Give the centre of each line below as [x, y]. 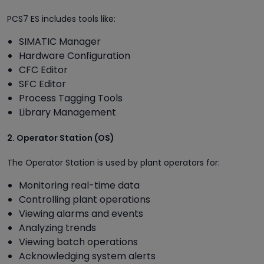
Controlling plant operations [85, 199]
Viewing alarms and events [81, 213]
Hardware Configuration [75, 55]
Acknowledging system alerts [87, 256]
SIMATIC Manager [60, 41]
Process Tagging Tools [71, 98]
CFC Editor [43, 70]
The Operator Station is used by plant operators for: [113, 162]
